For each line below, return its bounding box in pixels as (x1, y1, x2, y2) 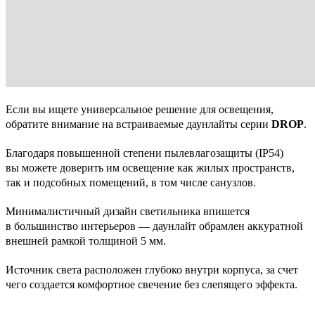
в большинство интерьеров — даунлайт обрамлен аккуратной (6, 220, 303, 232)
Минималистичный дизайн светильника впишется (6, 205, 250, 217)
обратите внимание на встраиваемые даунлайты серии (6, 118, 271, 130)
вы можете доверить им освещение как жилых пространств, (6, 162, 295, 174)
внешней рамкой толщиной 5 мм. (6, 235, 166, 247)
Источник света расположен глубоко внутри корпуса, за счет (6, 264, 298, 276)
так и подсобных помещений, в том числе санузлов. (6, 176, 256, 188)
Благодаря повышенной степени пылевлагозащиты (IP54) (6, 147, 283, 159)
